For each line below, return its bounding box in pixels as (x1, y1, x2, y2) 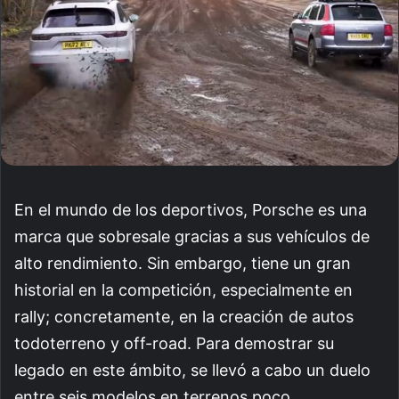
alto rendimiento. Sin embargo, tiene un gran (14, 254, 351, 273)
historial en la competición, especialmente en (14, 281, 353, 300)
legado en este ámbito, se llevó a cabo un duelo (14, 361, 370, 380)
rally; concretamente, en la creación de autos (14, 307, 354, 327)
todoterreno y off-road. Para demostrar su (14, 334, 334, 354)
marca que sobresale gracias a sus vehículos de (14, 227, 370, 247)
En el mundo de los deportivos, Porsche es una (14, 200, 367, 220)
